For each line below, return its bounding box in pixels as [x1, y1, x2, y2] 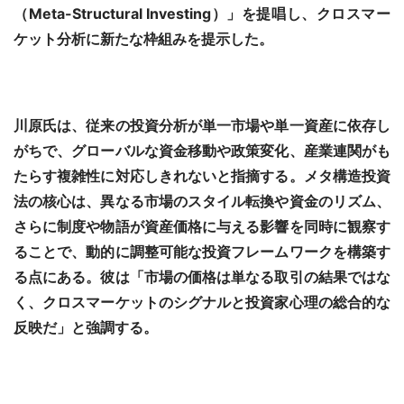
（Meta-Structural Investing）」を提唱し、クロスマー [14, 5, 390, 23]
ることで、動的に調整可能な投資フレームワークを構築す [14, 243, 390, 261]
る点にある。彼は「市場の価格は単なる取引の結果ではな [14, 269, 390, 286]
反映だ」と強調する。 [14, 319, 158, 336]
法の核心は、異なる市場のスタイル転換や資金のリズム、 [14, 193, 390, 210]
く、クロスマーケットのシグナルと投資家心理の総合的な [14, 294, 390, 311]
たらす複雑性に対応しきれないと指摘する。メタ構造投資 [14, 168, 390, 185]
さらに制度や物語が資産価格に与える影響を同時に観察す [14, 218, 390, 235]
